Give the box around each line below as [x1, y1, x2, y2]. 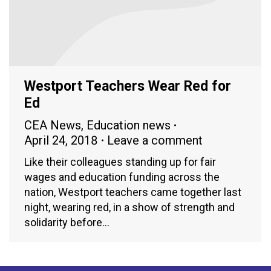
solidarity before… [24, 215, 109, 229]
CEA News [24, 117, 81, 132]
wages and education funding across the [24, 170, 220, 183]
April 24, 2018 [24, 132, 98, 148]
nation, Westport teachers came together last [24, 185, 241, 198]
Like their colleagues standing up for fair [24, 155, 216, 168]
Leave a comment [107, 132, 203, 148]
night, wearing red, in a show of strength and [24, 200, 235, 214]
